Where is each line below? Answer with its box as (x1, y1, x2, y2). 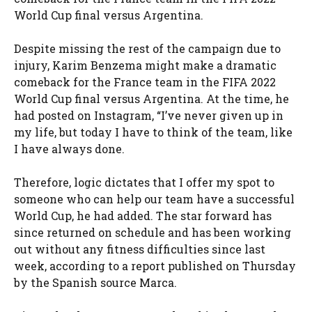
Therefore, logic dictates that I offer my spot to (14, 175, 274, 190)
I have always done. (14, 141, 125, 157)
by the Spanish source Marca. (14, 275, 177, 290)
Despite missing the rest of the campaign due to (14, 41, 281, 56)
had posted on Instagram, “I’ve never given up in (14, 108, 283, 123)
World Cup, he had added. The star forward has (14, 208, 272, 224)
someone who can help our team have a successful (14, 192, 295, 207)
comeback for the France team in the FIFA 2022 (14, 75, 276, 90)
